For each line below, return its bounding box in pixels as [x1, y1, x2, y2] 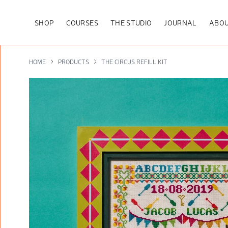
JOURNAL [164, 18, 197, 27]
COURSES [66, 18, 98, 27]
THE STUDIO [110, 18, 152, 27]
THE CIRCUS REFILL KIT [101, 58, 167, 66]
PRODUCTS [58, 58, 89, 66]
